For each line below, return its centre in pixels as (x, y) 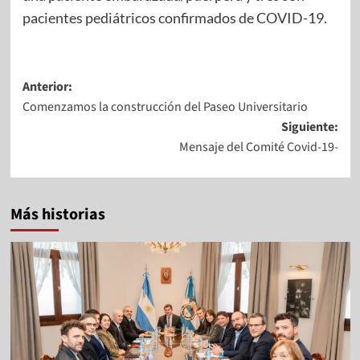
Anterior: (47, 87)
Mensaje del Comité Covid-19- (258, 147)
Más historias (57, 215)
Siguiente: (309, 127)
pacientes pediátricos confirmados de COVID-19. (174, 18)
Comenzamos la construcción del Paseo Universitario (165, 107)
